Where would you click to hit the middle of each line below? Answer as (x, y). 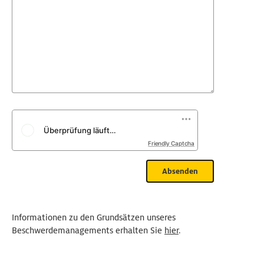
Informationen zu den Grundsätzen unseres (94, 217)
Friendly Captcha (171, 143)
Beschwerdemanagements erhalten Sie (88, 230)
